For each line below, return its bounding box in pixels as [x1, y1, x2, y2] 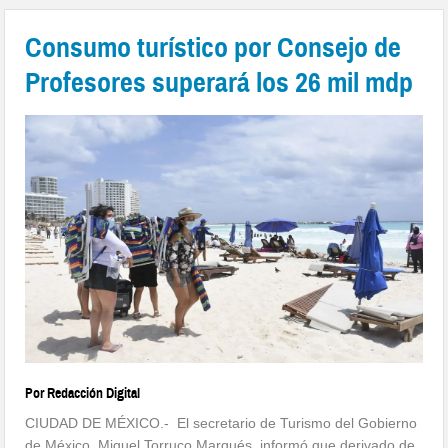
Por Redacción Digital [25, 385, 141, 403]
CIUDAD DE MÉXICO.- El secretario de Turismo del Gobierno [25, 415, 418, 432]
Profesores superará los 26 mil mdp [25, 65, 414, 100]
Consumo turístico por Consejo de [25, 30, 402, 65]
